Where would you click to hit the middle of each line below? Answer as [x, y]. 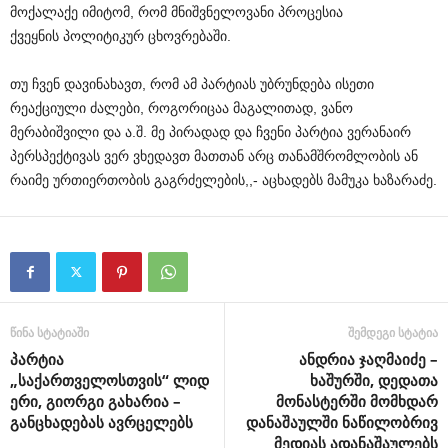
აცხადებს [294, 180]
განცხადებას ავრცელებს [101, 422]
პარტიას [228, 84]
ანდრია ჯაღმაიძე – [368, 359]
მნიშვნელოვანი [222, 12]
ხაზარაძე [403, 180]
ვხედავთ [161, 156]
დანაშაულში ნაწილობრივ [342, 422]
